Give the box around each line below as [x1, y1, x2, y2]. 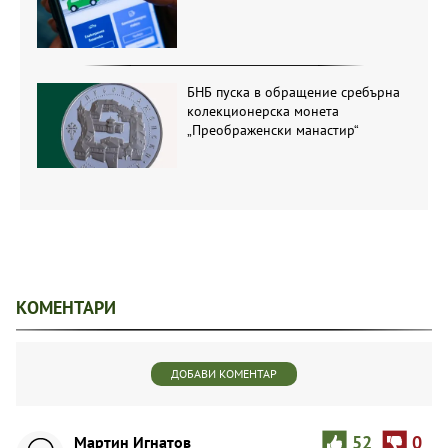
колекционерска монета [186, 102, 339, 121]
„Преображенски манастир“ [186, 121, 359, 140]
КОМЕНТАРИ [16, 295, 116, 319]
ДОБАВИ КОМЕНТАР [171, 365, 277, 381]
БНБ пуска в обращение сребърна [186, 83, 400, 102]
